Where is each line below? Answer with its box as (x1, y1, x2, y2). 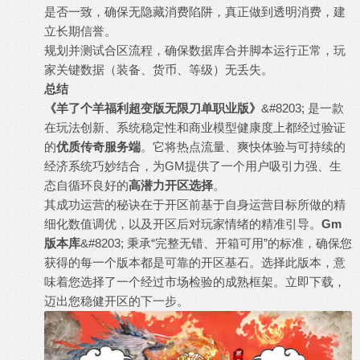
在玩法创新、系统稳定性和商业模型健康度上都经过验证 (44, 121, 346, 134)
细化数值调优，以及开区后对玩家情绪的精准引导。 (44, 217, 321, 231)
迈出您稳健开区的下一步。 (44, 294, 189, 308)
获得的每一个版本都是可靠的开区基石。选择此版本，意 (44, 256, 346, 269)
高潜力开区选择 (129, 178, 213, 192)
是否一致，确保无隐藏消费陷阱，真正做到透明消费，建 (44, 5, 346, 18)
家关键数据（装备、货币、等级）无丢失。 (44, 63, 273, 76)
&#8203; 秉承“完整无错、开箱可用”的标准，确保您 (80, 236, 352, 250)
